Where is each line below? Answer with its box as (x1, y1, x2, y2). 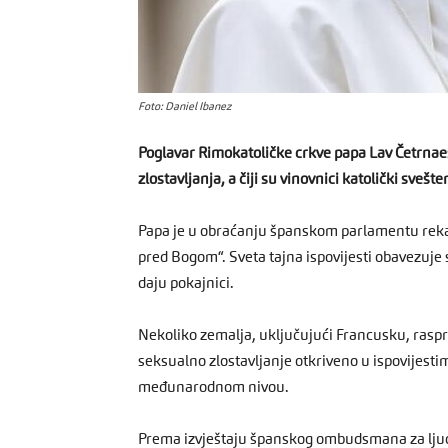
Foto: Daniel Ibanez (138, 102, 231, 113)
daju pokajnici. (138, 277, 234, 292)
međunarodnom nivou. (138, 381, 289, 396)
